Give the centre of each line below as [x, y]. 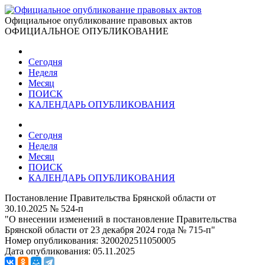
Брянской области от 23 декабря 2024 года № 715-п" [110, 230]
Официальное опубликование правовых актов [98, 20]
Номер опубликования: [53, 240]
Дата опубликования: [49, 251]
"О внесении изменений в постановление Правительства [121, 219]
